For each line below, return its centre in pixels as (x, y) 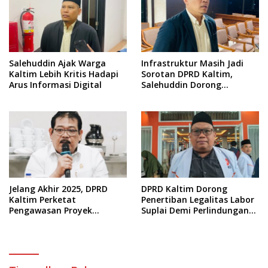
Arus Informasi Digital (55, 85)
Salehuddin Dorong (181, 85)
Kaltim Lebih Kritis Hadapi (64, 74)
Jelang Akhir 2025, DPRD (58, 189)
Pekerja (156, 221)
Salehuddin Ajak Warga (57, 63)
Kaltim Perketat (42, 200)
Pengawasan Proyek (51, 211)
